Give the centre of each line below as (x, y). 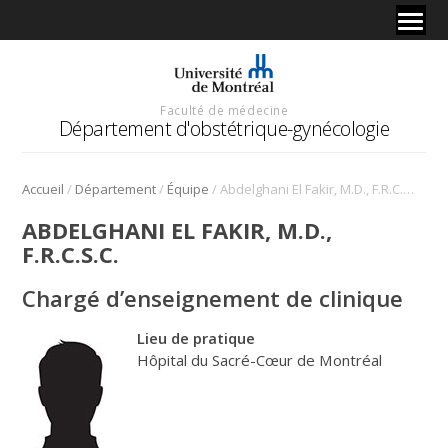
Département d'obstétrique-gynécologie (224, 128)
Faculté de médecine (224, 109)
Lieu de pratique (196, 337)
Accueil (43, 188)
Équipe (188, 188)
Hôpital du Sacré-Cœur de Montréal (260, 359)
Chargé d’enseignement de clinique (213, 298)
